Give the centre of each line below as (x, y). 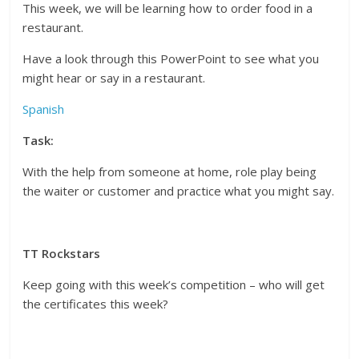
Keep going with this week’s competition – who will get (174, 285)
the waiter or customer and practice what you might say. (179, 191)
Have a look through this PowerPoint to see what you (171, 59)
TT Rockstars (62, 254)
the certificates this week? (96, 304)
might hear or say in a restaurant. (114, 78)
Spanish (44, 109)
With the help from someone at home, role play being (170, 172)
